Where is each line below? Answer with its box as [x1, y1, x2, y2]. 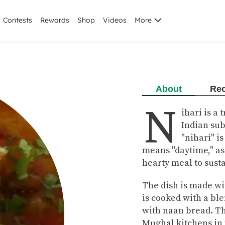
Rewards [40, 16, 69, 25]
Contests [3, 16, 32, 25]
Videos [103, 16, 127, 25]
